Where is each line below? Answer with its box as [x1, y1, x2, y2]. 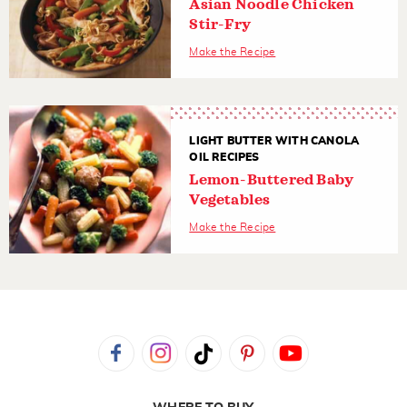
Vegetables [189, 192, 271, 207]
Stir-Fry [189, 16, 251, 32]
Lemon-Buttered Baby [189, 172, 354, 187]
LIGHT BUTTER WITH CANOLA [189, 134, 360, 146]
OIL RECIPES [189, 151, 260, 163]
